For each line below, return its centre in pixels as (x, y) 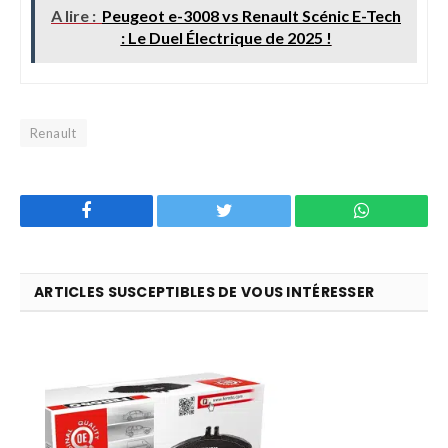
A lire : (73, 15)
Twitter (257, 209)
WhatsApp (406, 209)
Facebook (126, 209)
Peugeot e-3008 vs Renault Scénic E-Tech (251, 15)
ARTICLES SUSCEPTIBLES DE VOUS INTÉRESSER (204, 291)
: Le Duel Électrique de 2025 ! (226, 37)
